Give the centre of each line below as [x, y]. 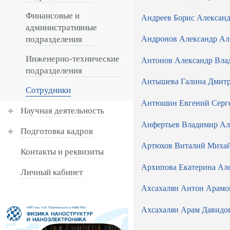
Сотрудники [48, 90]
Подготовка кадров [57, 131]
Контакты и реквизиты [62, 152]
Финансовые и [53, 16]
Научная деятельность [62, 111]
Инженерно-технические [73, 59]
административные [61, 27]
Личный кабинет [52, 172]
